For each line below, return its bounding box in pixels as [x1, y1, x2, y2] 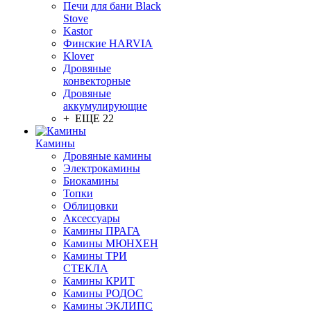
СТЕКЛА [63, 262, 108, 274]
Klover [63, 50, 94, 62]
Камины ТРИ [63, 250, 127, 262]
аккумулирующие [63, 100, 147, 112]
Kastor [63, 25, 92, 37]
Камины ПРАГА [63, 225, 140, 237]
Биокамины [63, 175, 119, 187]
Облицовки [63, 200, 118, 212]
